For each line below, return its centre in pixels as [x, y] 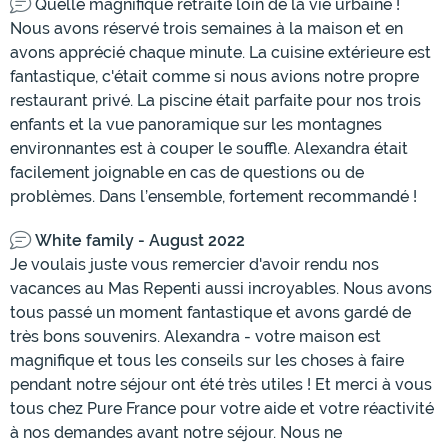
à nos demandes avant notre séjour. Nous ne [176, 433]
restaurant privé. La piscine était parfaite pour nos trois [215, 101]
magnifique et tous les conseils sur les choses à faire [207, 361]
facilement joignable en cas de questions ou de [187, 173]
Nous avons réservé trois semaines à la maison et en [206, 29]
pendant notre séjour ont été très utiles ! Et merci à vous [221, 385]
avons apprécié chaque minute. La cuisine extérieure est [220, 53]
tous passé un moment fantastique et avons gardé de [210, 313]
